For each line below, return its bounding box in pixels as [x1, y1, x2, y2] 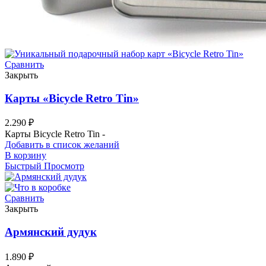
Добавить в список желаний [5, 140, 119, 150]
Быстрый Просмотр [5, 161, 84, 172]
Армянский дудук [5, 226, 97, 238]
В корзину [5, 150, 46, 161]
